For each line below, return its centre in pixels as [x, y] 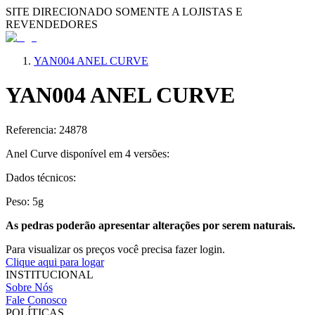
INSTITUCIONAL [50, 274]
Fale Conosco [36, 300]
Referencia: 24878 [46, 129]
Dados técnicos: [41, 177]
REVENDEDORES [52, 24]
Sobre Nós [29, 287]
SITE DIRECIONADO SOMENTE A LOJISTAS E [124, 12]
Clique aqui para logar [55, 262]
